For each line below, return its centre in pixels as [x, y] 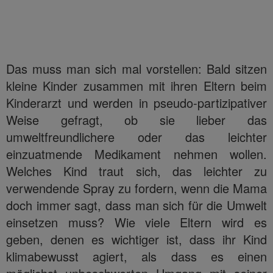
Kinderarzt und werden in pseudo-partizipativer [136, 102]
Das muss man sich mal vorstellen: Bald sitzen [136, 68]
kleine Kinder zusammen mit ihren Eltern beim [136, 85]
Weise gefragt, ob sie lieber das [136, 119]
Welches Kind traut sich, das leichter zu [136, 171]
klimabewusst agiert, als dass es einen [136, 256]
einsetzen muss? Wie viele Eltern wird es [136, 222]
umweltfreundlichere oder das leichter [136, 136]
